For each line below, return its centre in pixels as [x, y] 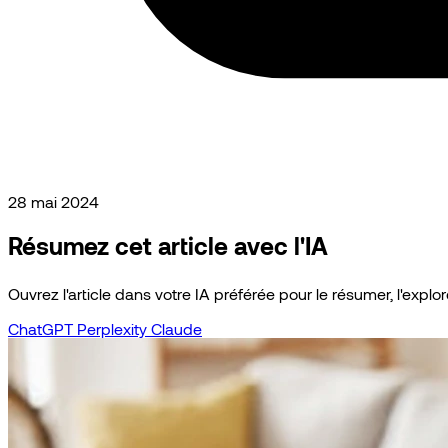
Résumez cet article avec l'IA [168, 245]
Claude [176, 328]
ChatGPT [42, 328]
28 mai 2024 [53, 201]
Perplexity [114, 328]
